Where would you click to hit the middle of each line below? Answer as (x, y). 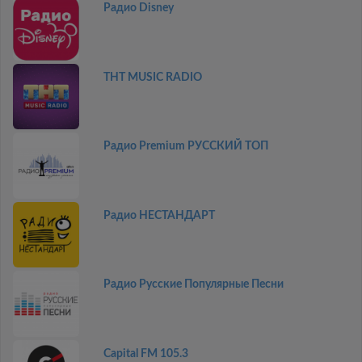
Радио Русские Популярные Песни (193, 284)
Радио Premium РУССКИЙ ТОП (185, 146)
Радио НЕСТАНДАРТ (159, 215)
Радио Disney (138, 8)
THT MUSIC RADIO (152, 77)
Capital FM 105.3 (145, 354)
